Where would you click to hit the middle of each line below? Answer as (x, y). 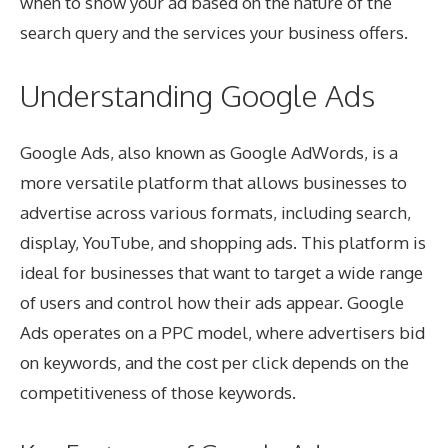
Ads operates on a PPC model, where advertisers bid (222, 333)
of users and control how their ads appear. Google (212, 303)
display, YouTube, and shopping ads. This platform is (223, 243)
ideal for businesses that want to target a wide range (221, 273)
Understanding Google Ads (197, 95)
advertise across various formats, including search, (215, 213)
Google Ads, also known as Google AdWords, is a (209, 153)
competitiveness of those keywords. (158, 393)
